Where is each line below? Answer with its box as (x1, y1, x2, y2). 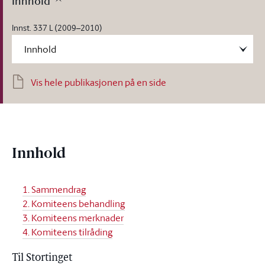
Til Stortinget (12, 253, 72, 264)
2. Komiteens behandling (22, 197, 125, 210)
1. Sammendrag (22, 183, 86, 196)
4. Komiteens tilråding (22, 225, 112, 238)
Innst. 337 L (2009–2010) (12, 22, 102, 33)
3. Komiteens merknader (22, 211, 124, 224)
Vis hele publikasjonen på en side (31, 76, 166, 89)
